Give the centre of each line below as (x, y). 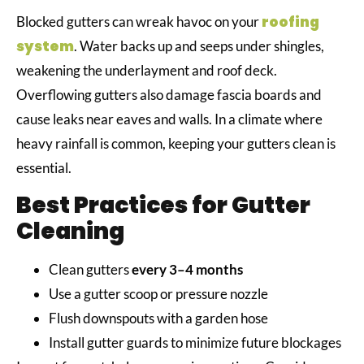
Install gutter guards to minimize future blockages (196, 342)
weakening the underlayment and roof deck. (147, 71)
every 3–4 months (187, 269)
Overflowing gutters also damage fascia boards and (169, 95)
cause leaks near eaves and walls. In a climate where (169, 119)
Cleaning (70, 231)
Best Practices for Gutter (163, 205)
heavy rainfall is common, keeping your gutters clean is (176, 144)
